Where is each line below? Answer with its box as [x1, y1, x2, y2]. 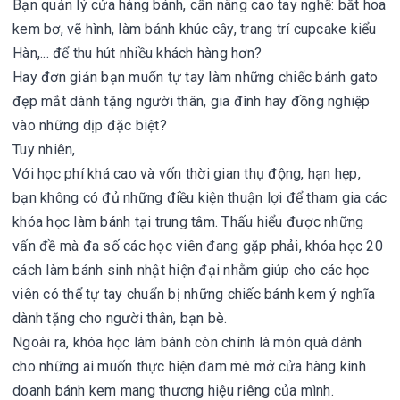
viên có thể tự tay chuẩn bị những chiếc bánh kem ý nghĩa [12, 286, 375, 303]
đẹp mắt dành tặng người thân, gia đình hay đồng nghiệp [12, 93, 371, 110]
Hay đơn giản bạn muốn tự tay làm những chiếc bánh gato [12, 69, 379, 86]
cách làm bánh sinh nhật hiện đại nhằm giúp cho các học [12, 262, 370, 279]
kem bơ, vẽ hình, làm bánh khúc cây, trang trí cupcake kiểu [12, 21, 377, 37]
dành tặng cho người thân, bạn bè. [12, 310, 231, 327]
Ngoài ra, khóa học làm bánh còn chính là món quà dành [12, 334, 362, 351]
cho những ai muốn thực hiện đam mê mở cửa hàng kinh [12, 358, 366, 375]
